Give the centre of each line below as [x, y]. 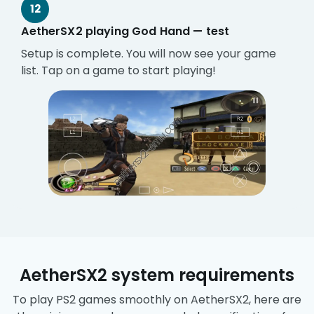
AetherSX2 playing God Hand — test [125, 32]
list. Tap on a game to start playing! [119, 71]
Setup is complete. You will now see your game [149, 54]
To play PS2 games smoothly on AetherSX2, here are [157, 299]
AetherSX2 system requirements [157, 275]
